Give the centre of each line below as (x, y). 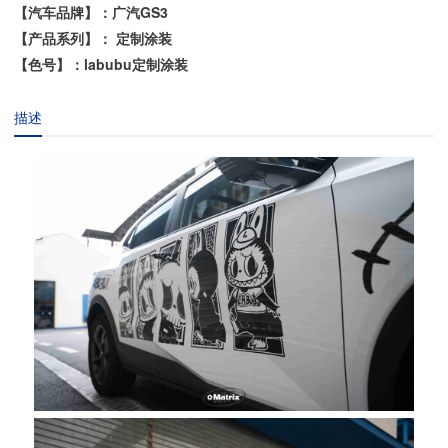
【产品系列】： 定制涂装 (93, 38)
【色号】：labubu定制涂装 (101, 64)
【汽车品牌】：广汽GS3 (91, 12)
